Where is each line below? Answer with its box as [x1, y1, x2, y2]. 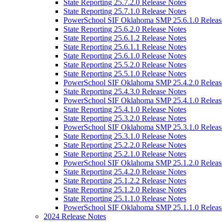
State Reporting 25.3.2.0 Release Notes [63, 114, 186, 122]
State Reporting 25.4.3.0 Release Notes [63, 87, 186, 96]
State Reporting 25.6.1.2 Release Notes [63, 34, 186, 42]
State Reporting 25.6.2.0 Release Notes [63, 25, 186, 33]
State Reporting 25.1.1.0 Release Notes [63, 194, 186, 203]
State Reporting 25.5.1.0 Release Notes [63, 69, 186, 78]
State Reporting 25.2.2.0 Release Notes [63, 141, 186, 149]
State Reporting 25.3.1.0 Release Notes [63, 132, 186, 140]
